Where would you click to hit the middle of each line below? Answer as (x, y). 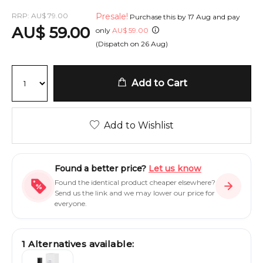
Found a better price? (102, 168)
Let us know (175, 168)
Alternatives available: (80, 244)
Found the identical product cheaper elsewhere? (135, 182)
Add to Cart (157, 83)
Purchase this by (158, 17)
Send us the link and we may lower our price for (135, 193)
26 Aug (153, 44)
